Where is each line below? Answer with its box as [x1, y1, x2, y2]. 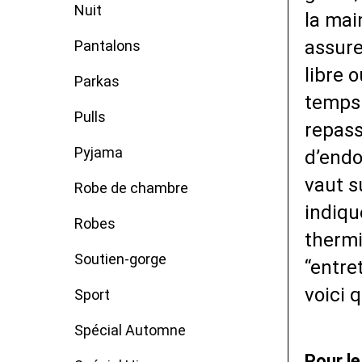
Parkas [74, 73, 120, 90]
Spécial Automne [74, 322, 186, 339]
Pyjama [74, 144, 123, 161]
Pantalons [74, 37, 141, 54]
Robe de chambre [74, 179, 188, 196]
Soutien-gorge [74, 250, 166, 267]
